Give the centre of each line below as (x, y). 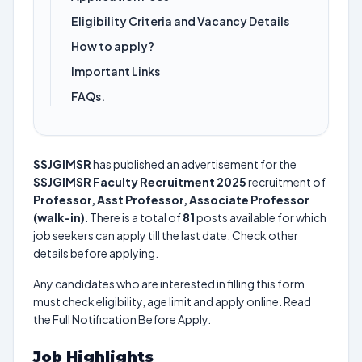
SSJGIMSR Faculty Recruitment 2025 (140, 182)
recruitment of (286, 182)
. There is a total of (134, 217)
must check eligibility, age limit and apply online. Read (172, 301)
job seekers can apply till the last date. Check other (166, 235)
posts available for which (261, 217)
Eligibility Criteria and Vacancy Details (180, 21)
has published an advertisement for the (194, 164)
